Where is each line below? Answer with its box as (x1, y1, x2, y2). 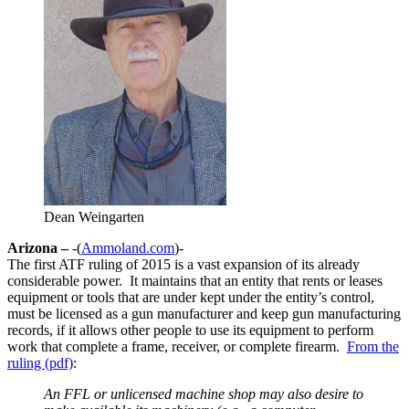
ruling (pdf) (7, 354, 73, 371)
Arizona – (7, 239, 68, 256)
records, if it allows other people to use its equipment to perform (7, 321, 373, 338)
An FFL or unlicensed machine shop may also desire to (44, 385, 363, 402)
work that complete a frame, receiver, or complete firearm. (7, 338, 347, 354)
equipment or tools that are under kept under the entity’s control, (7, 288, 374, 305)
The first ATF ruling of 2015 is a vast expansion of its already (7, 256, 360, 272)
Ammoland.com (81, 239, 174, 256)
